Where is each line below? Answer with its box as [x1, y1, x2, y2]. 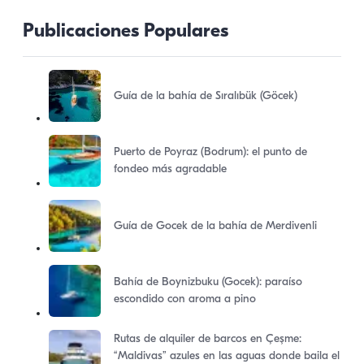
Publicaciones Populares [23, 22, 228, 41]
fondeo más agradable [114, 163, 227, 175]
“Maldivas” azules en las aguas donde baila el [114, 349, 340, 362]
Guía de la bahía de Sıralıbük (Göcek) [114, 89, 297, 102]
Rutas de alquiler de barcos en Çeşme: [114, 332, 301, 345]
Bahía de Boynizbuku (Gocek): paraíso [114, 276, 302, 288]
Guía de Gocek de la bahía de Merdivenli [114, 219, 317, 232]
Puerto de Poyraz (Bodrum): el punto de [114, 146, 307, 158]
